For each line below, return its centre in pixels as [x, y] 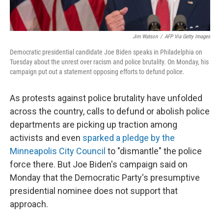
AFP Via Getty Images [187, 37]
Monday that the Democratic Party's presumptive [105, 178]
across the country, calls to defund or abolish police [110, 111]
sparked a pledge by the [129, 138]
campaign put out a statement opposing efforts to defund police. [97, 72]
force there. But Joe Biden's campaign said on [99, 165]
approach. [29, 204]
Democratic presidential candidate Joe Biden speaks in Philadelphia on [106, 52]
